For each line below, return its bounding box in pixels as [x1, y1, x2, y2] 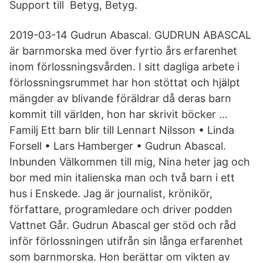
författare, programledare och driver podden [9, 203, 232, 215]
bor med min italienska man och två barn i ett [9, 171, 235, 184]
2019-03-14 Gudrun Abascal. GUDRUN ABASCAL [9, 29, 251, 41]
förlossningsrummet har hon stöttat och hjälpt [9, 76, 240, 89]
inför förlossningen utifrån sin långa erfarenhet [9, 235, 243, 247]
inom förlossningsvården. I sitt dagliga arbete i [9, 60, 240, 73]
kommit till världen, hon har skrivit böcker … [9, 108, 228, 120]
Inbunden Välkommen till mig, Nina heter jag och [9, 156, 250, 168]
